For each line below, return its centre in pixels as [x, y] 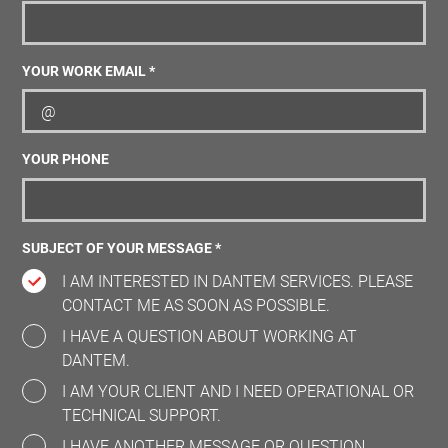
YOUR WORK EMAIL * [89, 72]
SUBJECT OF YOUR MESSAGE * [122, 248]
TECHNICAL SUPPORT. [142, 416]
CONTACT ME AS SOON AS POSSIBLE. [196, 306]
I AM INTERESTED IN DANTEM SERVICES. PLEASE [238, 282]
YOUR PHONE [66, 160]
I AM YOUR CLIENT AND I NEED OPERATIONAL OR [238, 392]
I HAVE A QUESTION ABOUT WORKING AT [210, 337]
